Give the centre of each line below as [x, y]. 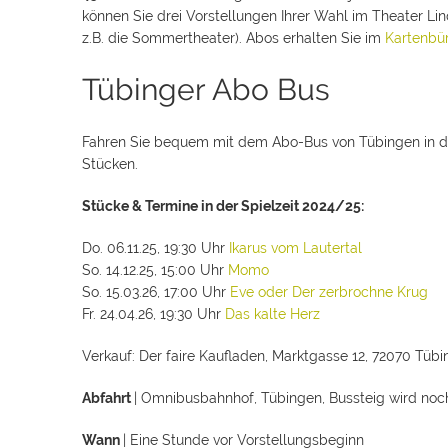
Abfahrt [108, 398]
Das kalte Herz [272, 314]
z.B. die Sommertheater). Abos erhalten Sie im [233, 38]
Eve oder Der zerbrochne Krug [329, 292]
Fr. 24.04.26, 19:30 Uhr [153, 314]
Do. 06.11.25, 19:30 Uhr [155, 248]
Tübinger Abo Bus [206, 89]
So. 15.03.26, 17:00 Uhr [156, 292]
